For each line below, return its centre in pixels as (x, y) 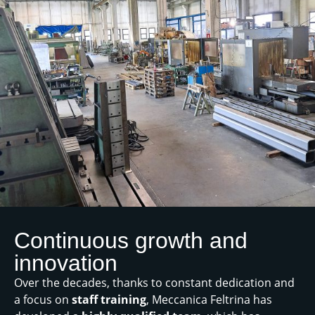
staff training (109, 300)
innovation (66, 263)
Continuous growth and (131, 241)
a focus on (43, 300)
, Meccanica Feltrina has (209, 300)
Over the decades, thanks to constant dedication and (154, 283)
